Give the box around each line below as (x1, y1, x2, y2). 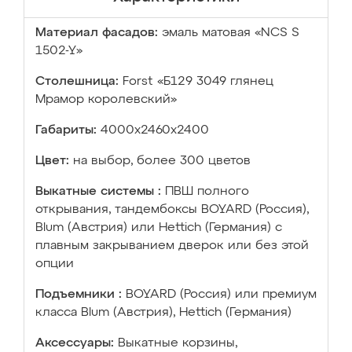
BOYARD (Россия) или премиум (126, 288, 317, 301)
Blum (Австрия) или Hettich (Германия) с (35, 222, 282, 234)
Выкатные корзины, (118, 337, 237, 350)
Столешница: (35, 75, 119, 88)
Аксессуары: (35, 337, 114, 350)
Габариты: (35, 124, 97, 137)
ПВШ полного (165, 185, 249, 198)
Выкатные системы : (35, 185, 161, 198)
